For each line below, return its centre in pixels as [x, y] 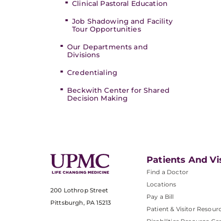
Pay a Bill [160, 197]
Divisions [84, 55]
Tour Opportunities [107, 29]
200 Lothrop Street [79, 190]
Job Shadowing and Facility [122, 21]
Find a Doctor [168, 172]
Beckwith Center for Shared [118, 90]
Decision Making [98, 98]
